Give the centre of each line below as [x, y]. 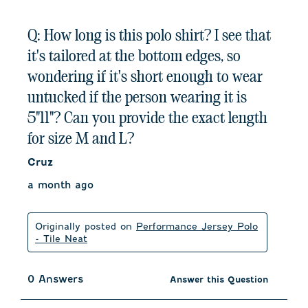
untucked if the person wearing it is [137, 98]
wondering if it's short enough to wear [145, 77]
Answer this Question [219, 279]
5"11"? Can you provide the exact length [147, 119]
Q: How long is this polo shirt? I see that [149, 36]
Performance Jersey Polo [197, 227]
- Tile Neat [61, 239]
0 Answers [55, 279]
